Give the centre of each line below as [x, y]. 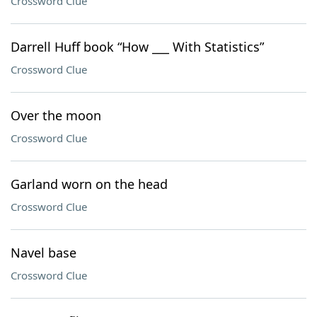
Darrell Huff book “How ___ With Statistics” [137, 47]
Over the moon [56, 115]
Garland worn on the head [89, 184]
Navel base [44, 253]
